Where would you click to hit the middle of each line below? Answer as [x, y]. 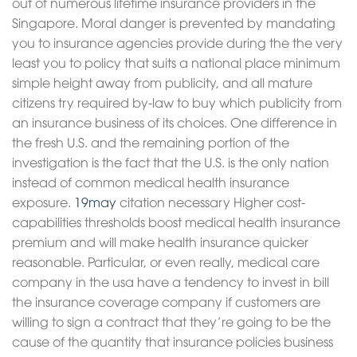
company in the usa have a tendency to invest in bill [171, 281]
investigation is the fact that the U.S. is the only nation [171, 162]
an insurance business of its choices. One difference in [175, 122]
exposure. [43, 202]
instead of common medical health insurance [151, 182]
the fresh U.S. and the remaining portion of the [151, 142]
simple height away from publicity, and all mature [162, 82]
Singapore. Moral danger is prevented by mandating [174, 22]
